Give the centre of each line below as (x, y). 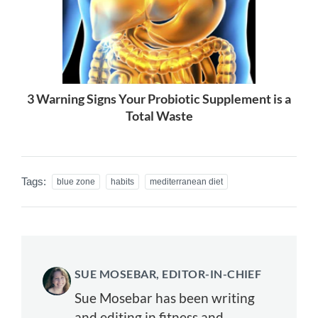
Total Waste (159, 115)
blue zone (76, 181)
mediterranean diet (186, 181)
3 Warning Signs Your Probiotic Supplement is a (159, 98)
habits (122, 181)
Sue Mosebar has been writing (165, 297)
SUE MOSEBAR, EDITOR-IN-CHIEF (168, 273)
